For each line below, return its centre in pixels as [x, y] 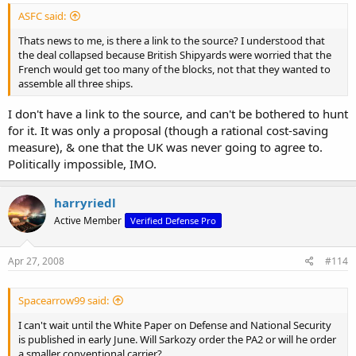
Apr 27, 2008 [36, 261]
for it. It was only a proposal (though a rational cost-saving [168, 130]
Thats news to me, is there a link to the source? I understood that [172, 41]
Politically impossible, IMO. [82, 163]
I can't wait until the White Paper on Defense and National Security [175, 325]
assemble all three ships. [75, 84]
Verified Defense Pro [173, 220]
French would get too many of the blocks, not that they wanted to [174, 70]
